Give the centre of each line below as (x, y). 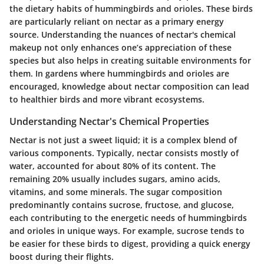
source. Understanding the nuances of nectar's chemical (123, 34)
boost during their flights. (62, 256)
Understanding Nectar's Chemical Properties (109, 121)
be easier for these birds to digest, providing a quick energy (130, 243)
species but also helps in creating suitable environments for (130, 60)
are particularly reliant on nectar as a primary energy (117, 21)
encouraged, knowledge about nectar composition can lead (129, 86)
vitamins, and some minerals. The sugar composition (116, 192)
